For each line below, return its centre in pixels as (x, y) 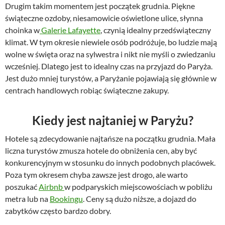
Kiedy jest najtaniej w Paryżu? (113, 120)
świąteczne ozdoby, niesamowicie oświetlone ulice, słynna (104, 18)
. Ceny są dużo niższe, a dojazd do (140, 198)
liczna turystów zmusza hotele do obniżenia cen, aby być (101, 150)
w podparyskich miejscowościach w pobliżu (138, 186)
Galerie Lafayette (70, 30)
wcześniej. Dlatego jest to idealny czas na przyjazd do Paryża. (109, 66)
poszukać (22, 186)
